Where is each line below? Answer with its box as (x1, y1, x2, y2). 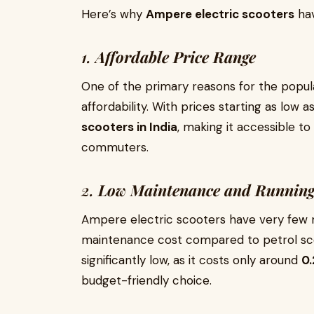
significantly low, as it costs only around (81, 252, 301, 268)
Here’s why (81, 6, 146, 22)
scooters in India (81, 119, 177, 135)
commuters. (81, 139, 149, 155)
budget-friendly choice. (81, 273, 212, 288)
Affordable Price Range (95, 46, 256, 67)
